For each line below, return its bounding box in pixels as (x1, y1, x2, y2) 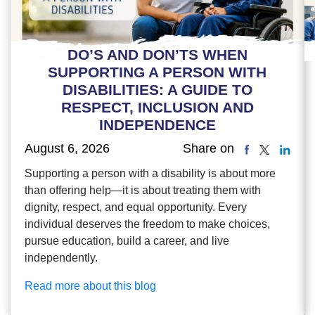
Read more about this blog (25, 280, 156, 292)
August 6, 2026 (25, 141, 110, 155)
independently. (25, 252, 98, 264)
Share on (182, 141, 234, 156)
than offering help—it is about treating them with (25, 184, 261, 197)
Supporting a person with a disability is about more (25, 167, 276, 180)
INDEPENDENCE (98, 116, 216, 133)
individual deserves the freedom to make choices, (25, 218, 270, 231)
